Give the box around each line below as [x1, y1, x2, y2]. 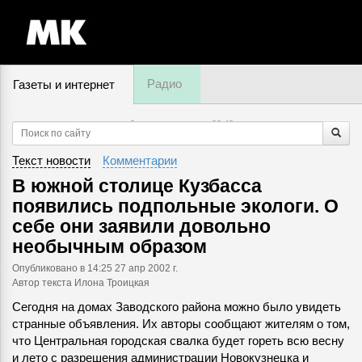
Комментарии [103, 154, 177, 167]
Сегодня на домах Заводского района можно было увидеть [12, 300, 341, 314]
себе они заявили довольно [12, 216, 271, 237]
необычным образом [12, 236, 207, 257]
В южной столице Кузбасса [12, 175, 262, 196]
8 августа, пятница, [129, 119, 212, 128]
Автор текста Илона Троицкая [12, 277, 149, 288]
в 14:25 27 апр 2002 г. [80, 263, 178, 273]
